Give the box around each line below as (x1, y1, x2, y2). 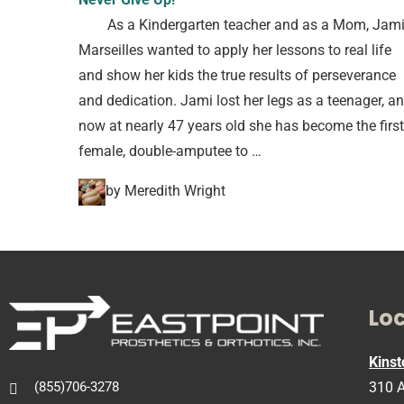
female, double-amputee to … (78, 142, 262, 160)
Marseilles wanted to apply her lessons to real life (78, 41, 391, 59)
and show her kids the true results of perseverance (78, 66, 396, 84)
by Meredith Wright (106, 181, 225, 199)
